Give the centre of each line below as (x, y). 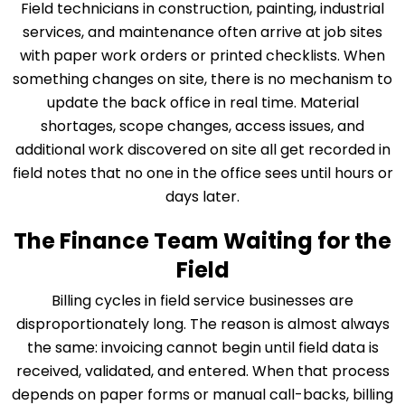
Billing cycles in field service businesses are (202, 301)
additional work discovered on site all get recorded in (202, 150)
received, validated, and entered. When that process (202, 372)
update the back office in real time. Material (202, 103)
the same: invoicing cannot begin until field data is (202, 348)
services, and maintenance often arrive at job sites (202, 33)
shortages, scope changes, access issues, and (202, 127)
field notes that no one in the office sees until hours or (202, 174)
